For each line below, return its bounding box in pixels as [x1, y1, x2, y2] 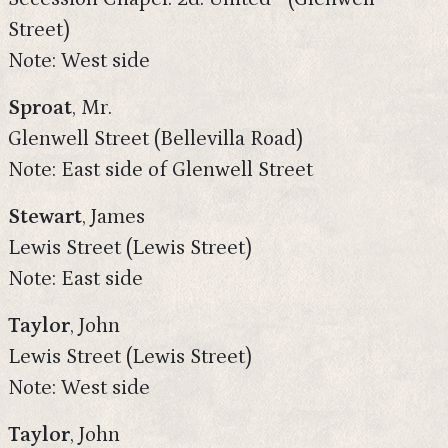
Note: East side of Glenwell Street [8, 158, 313, 182]
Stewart [8, 205, 82, 229]
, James [82, 205, 145, 229]
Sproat [8, 96, 72, 120]
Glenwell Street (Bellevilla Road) [8, 127, 303, 151]
